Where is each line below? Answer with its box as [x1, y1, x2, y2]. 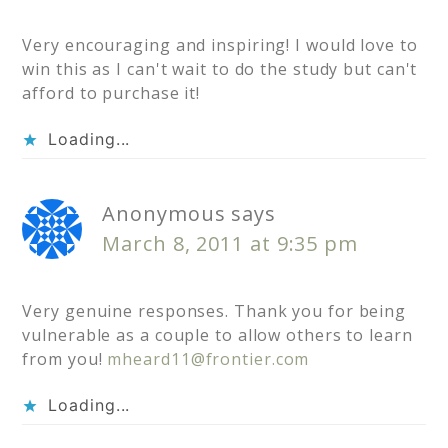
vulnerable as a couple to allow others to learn [22, 324, 413, 347]
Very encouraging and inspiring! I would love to [22, 34, 418, 57]
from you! [22, 348, 108, 371]
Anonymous [102, 200, 226, 228]
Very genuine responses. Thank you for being [22, 300, 407, 323]
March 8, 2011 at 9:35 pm [102, 230, 358, 258]
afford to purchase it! [22, 82, 201, 105]
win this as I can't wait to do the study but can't [22, 58, 418, 81]
